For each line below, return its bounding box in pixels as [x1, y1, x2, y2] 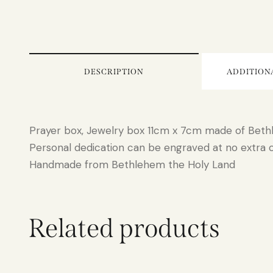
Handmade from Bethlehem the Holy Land [29, 158, 235, 172]
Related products [29, 213, 220, 244]
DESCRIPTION [84, 67, 144, 77]
